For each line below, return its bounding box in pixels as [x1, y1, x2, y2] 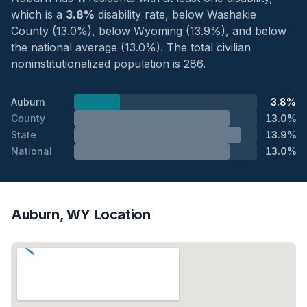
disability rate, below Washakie [95, 8, 256, 21]
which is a [11, 8, 66, 21]
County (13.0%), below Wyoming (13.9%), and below [11, 24, 286, 38]
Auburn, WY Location [11, 206, 151, 223]
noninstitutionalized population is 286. [11, 57, 206, 71]
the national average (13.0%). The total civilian [11, 40, 251, 54]
